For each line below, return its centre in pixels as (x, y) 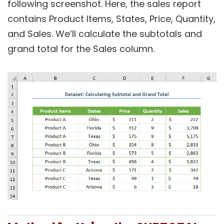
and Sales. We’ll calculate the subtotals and (105, 34)
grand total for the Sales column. (81, 49)
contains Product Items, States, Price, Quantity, (111, 19)
